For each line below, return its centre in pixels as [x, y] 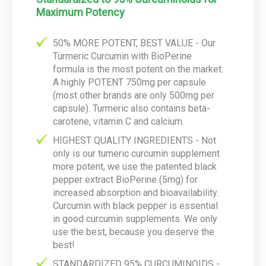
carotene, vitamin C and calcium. [118, 122]
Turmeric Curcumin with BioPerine [122, 56]
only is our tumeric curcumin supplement [136, 154]
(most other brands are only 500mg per [134, 96]
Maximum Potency [80, 12]
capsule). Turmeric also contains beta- [132, 109]
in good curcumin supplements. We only [135, 219]
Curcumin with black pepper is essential [135, 206]
